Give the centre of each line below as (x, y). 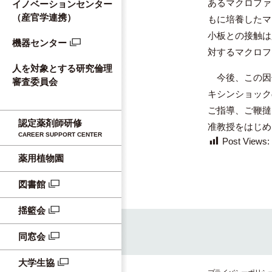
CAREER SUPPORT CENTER (60, 134)
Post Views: (246, 141)
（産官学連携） (44, 17)
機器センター (39, 43)
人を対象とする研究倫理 (62, 68)
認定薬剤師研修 (50, 123)
